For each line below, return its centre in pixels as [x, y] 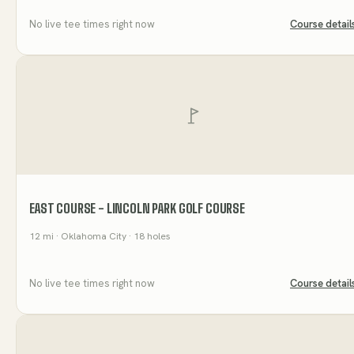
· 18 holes [149, 237]
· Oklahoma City [90, 237]
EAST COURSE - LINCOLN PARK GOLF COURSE [137, 209]
